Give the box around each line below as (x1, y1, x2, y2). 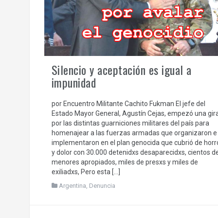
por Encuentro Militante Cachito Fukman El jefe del (51, 99, 205, 108)
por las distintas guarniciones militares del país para (51, 119, 209, 127)
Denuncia (89, 182, 115, 189)
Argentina (58, 182, 86, 189)
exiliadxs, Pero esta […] (51, 167, 120, 176)
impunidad (51, 73, 96, 91)
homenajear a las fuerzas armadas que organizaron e (51, 128, 217, 137)
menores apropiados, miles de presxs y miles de (51, 158, 198, 166)
